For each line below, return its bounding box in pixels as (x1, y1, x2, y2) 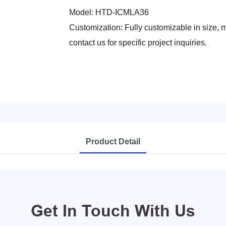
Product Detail (86, 137, 140, 146)
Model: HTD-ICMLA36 (69, 8, 149, 17)
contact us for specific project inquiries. (69, 38, 207, 47)
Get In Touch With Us (31, 201, 195, 220)
